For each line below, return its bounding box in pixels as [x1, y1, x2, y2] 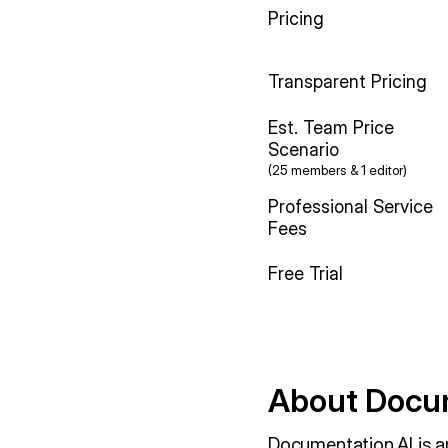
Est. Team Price [268, 117, 395, 139]
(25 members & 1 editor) [268, 162, 408, 179]
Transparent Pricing [268, 71, 428, 93]
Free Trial [268, 262, 344, 284]
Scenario [268, 139, 340, 161]
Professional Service [268, 196, 434, 218]
